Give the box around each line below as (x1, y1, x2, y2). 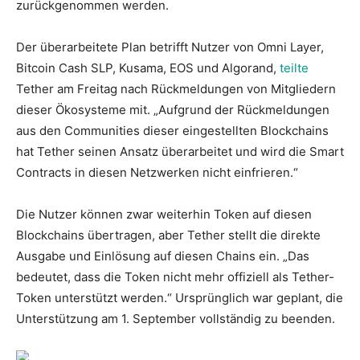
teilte (280, 59, 309, 76)
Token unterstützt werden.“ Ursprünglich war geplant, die (16, 289, 343, 305)
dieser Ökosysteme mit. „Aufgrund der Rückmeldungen (16, 101, 329, 117)
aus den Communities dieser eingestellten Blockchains (16, 122, 329, 138)
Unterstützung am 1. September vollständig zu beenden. (16, 310, 335, 326)
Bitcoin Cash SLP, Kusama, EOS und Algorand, (16, 59, 280, 76)
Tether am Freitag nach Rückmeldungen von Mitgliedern (16, 80, 336, 96)
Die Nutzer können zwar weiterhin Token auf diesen (16, 206, 312, 222)
